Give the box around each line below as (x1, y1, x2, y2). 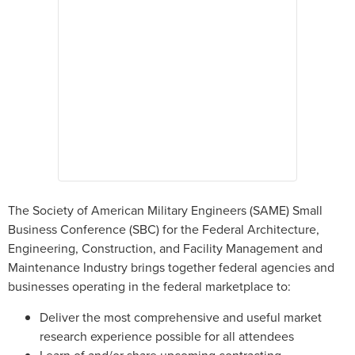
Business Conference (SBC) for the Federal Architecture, (8, 220, 319, 239)
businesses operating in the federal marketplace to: (8, 277, 291, 296)
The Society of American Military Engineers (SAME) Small (8, 201, 323, 219)
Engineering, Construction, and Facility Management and (8, 239, 323, 258)
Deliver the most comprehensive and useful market (40, 307, 322, 326)
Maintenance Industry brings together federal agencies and (8, 258, 334, 277)
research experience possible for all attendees (40, 326, 294, 345)
